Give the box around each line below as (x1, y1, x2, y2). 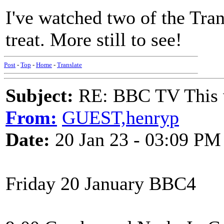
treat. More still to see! (5, 29, 182, 50)
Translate (57, 61, 82, 68)
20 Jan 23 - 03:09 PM (50, 129, 221, 150)
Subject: (5, 85, 73, 106)
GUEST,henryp (62, 107, 179, 128)
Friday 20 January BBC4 (5, 173, 196, 194)
